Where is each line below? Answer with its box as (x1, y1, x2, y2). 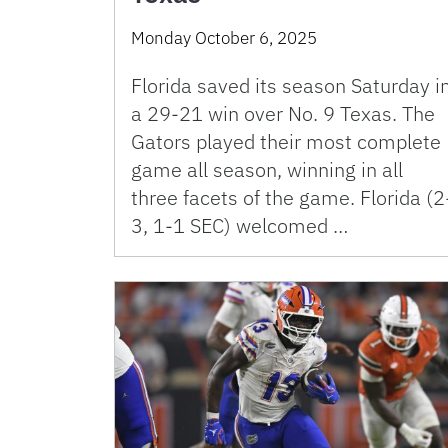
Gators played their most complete (131, 128, 441, 155)
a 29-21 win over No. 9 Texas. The (131, 100, 435, 127)
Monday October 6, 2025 (131, 27, 317, 49)
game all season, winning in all (131, 156, 403, 183)
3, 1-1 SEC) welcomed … (131, 212, 348, 239)
